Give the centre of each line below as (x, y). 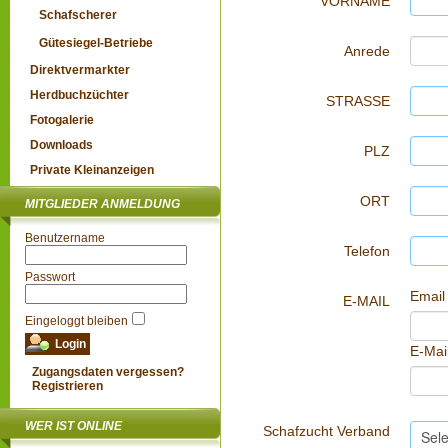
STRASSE (358, 101)
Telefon (367, 251)
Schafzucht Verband (326, 431)
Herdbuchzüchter (79, 95)
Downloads (61, 145)
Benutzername (65, 238)
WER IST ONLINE (73, 426)
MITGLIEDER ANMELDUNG (102, 204)
